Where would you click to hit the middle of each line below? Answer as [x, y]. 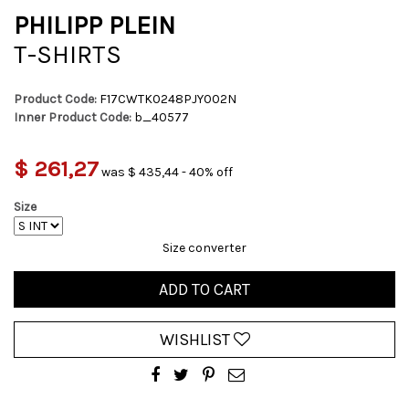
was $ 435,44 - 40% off [167, 172]
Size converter [204, 248]
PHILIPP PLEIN [94, 25]
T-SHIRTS [68, 54]
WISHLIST [196, 340]
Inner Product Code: [73, 117]
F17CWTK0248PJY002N [168, 99]
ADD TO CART [204, 289]
